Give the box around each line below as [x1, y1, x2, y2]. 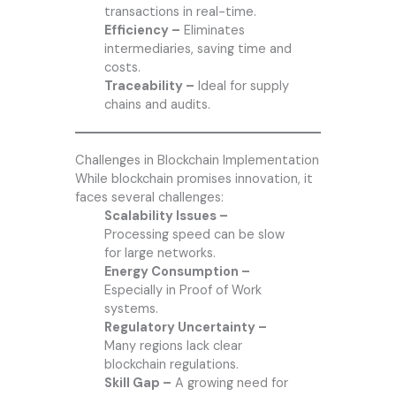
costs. [103, 59, 141, 77]
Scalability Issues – [103, 208, 228, 225]
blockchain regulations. [103, 356, 239, 374]
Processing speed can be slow [103, 226, 285, 244]
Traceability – [103, 78, 194, 95]
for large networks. [103, 245, 216, 263]
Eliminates [179, 22, 245, 40]
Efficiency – [103, 22, 180, 40]
